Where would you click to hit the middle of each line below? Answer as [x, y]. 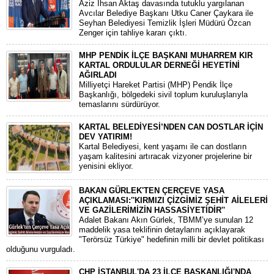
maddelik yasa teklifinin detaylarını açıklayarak [162, 230]
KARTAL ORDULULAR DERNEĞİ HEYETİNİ [159, 65]
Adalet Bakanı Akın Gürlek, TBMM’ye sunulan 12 [166, 220]
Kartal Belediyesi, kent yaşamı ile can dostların [163, 146]
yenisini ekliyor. [106, 166]
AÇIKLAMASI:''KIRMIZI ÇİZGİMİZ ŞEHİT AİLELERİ [173, 200]
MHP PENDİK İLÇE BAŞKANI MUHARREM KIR [166, 55]
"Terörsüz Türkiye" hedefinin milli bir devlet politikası [172, 239]
